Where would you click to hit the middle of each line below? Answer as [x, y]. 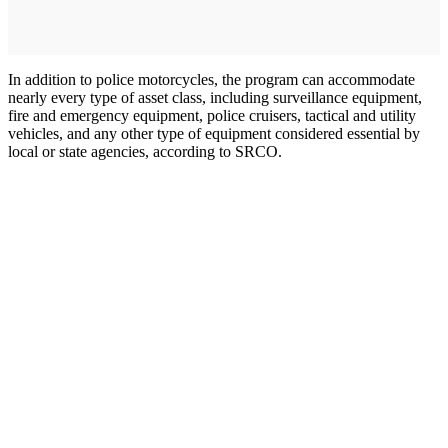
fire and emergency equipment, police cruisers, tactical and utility [212, 116]
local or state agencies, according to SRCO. [145, 152]
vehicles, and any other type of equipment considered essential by [214, 134]
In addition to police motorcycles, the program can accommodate [211, 80]
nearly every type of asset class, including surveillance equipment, [215, 98]
